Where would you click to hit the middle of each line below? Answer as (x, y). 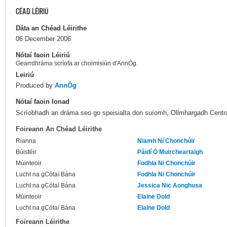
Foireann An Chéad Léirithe (59, 129)
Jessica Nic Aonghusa (170, 186)
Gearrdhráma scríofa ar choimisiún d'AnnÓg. (77, 63)
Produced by (35, 86)
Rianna (26, 141)
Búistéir (26, 152)
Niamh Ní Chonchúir (166, 141)
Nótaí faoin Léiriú (43, 55)
